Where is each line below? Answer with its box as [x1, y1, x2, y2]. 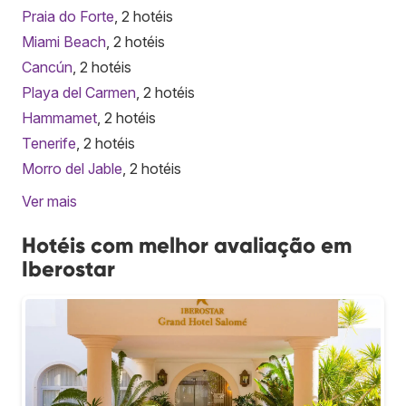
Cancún [22, 57, 72, 76]
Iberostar [22, 255, 115, 282]
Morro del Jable [22, 159, 122, 178]
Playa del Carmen [22, 82, 136, 101]
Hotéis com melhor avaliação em [22, 231, 352, 258]
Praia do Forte [22, 6, 114, 25]
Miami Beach [22, 32, 106, 51]
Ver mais [22, 191, 77, 210]
